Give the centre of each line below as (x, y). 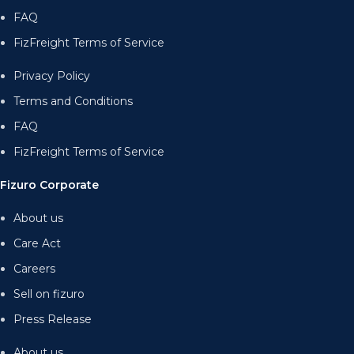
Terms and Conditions (73, 101)
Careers (35, 268)
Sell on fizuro (49, 294)
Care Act (38, 243)
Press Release (53, 319)
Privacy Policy (52, 75)
